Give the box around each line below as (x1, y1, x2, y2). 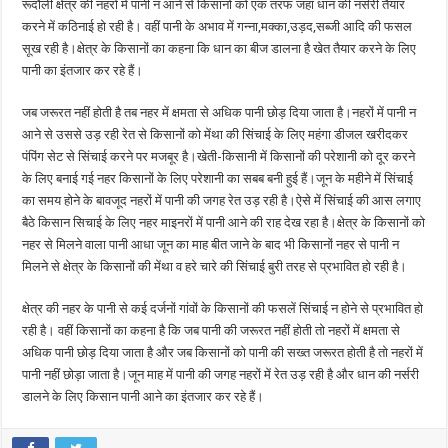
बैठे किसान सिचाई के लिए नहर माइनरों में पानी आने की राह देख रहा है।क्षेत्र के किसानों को (22, 215, 426, 230)
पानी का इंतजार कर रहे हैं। (22, 63, 144, 78)
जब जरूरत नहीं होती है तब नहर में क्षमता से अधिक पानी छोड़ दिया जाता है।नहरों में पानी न (22, 105, 417, 120)
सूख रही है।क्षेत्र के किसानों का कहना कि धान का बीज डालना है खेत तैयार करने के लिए (22, 41, 417, 56)
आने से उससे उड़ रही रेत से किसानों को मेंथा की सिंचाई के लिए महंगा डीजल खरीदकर (22, 127, 409, 142)
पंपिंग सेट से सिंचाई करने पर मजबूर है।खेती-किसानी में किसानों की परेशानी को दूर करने (22, 149, 416, 164)
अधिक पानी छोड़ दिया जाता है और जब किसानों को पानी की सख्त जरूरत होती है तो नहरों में (22, 345, 424, 360)
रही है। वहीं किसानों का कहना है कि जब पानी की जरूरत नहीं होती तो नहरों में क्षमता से (22, 323, 401, 338)
